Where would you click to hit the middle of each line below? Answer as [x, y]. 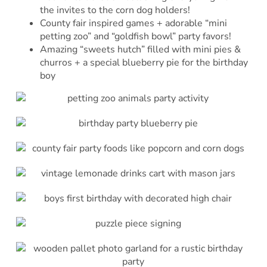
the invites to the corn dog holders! [115, 10]
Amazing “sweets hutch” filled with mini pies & [140, 50]
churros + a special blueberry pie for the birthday [144, 63]
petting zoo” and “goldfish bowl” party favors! [135, 37]
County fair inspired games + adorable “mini [133, 24]
